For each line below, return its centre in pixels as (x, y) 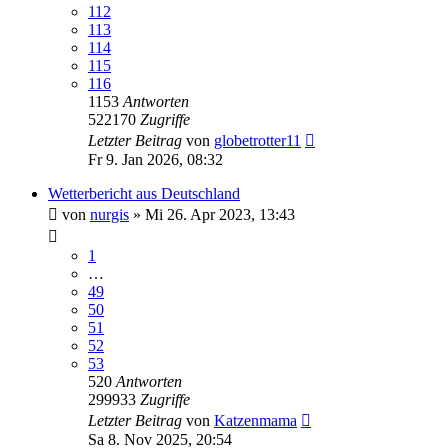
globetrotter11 (257, 140)
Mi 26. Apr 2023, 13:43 (220, 214)
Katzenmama (255, 420)
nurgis (109, 214)
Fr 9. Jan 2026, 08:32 (155, 159)
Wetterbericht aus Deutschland (144, 193)
